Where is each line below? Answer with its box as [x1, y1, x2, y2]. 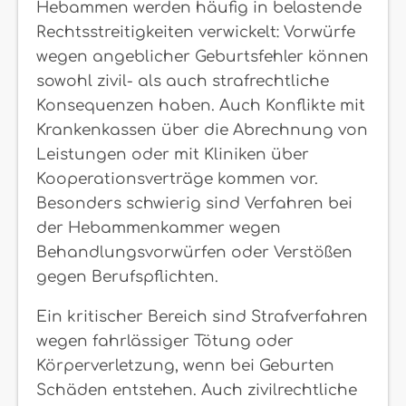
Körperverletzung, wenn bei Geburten [36, 356, 334, 374]
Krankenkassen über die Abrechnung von [36, 121, 368, 139]
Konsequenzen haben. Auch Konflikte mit [36, 96, 365, 114]
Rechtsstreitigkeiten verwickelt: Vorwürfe [36, 23, 355, 41]
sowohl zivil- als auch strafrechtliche [36, 72, 329, 90]
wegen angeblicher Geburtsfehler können [36, 47, 369, 65]
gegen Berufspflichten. [36, 267, 218, 285]
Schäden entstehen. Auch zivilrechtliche [36, 381, 357, 399]
